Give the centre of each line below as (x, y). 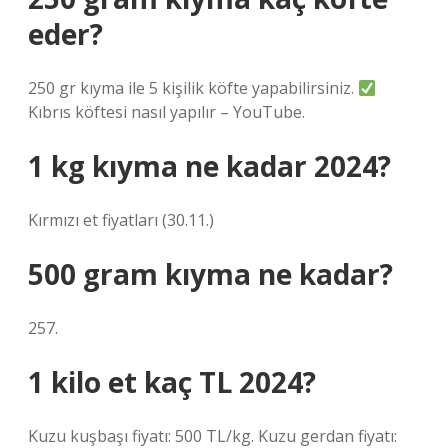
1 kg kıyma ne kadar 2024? (209, 166)
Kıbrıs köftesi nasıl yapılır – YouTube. (166, 112)
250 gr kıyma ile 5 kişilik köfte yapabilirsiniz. (193, 88)
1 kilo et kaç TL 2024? (172, 382)
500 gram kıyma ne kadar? (210, 274)
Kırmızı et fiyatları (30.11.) (121, 220)
